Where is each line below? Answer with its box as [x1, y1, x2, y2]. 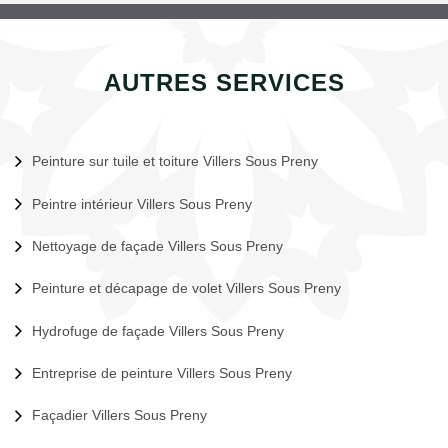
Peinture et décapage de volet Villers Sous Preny [32, 280, 341, 297]
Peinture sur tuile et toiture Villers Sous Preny [32, 153, 318, 170]
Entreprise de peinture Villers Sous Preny [32, 364, 292, 381]
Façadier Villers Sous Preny [32, 407, 207, 424]
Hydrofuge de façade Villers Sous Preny [32, 322, 284, 339]
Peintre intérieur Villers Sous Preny [32, 195, 252, 212]
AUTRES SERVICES [103, 69, 345, 96]
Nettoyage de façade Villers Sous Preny [32, 237, 283, 254]
